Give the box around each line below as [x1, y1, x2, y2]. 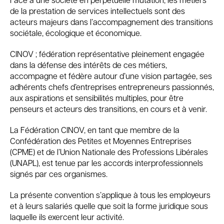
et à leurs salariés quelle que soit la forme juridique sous [10, 200, 208, 211]
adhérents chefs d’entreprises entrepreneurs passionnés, [10, 81, 214, 92]
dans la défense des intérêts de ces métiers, [10, 59, 167, 70]
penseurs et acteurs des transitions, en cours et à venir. [10, 103, 207, 114]
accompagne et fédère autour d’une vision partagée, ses [10, 70, 212, 81]
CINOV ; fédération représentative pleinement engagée [10, 48, 204, 59]
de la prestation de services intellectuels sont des [10, 5, 185, 16]
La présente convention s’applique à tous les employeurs [10, 189, 210, 200]
